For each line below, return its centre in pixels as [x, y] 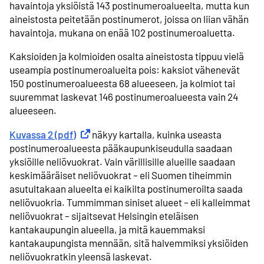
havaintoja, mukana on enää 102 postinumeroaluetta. [122, 33]
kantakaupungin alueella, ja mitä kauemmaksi [107, 229]
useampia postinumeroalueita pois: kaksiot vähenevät [125, 70]
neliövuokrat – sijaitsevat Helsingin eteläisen [104, 215]
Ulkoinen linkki [108, 134]
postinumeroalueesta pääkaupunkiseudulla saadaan [121, 148]
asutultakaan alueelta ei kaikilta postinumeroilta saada [126, 188]
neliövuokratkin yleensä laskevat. [81, 256]
